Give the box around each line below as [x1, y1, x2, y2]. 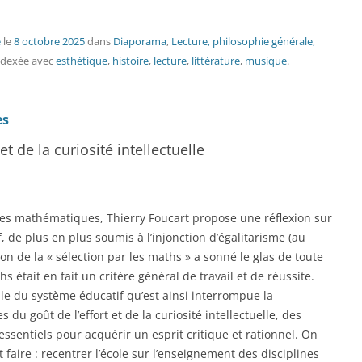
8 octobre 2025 [14, 34, 85, 48]
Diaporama [113, 34, 166, 48]
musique [245, 53, 287, 68]
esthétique [56, 53, 107, 68]
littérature [192, 53, 240, 68]
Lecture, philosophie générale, [171, 34, 315, 48]
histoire [112, 53, 149, 68]
